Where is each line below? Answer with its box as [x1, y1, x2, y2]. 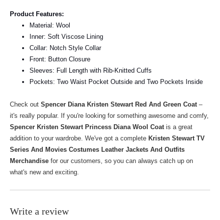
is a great [164, 123, 192, 131]
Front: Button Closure [29, 55, 90, 63]
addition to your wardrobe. [10, 135, 85, 142]
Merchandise [10, 157, 49, 165]
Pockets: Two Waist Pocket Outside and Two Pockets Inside [29, 78, 203, 86]
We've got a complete [85, 135, 148, 142]
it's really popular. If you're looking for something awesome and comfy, [10, 112, 209, 120]
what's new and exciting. [10, 168, 79, 176]
